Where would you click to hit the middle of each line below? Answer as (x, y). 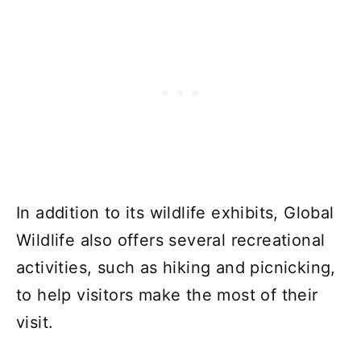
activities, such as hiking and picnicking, (176, 267)
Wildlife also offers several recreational (171, 240)
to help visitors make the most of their (167, 295)
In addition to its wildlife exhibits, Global (175, 212)
